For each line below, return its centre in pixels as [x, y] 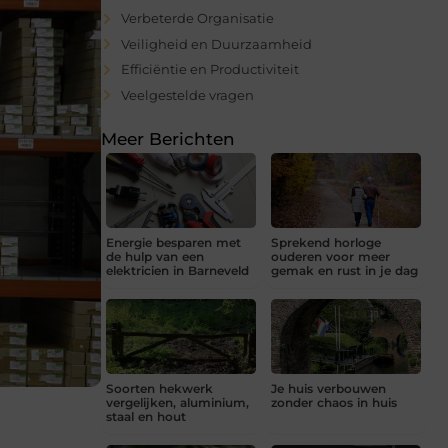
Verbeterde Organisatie [197, 18]
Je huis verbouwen [328, 389]
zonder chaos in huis [334, 403]
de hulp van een [155, 257]
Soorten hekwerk [159, 389]
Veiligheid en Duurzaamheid [216, 43]
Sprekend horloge [326, 243]
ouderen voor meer [330, 257]
